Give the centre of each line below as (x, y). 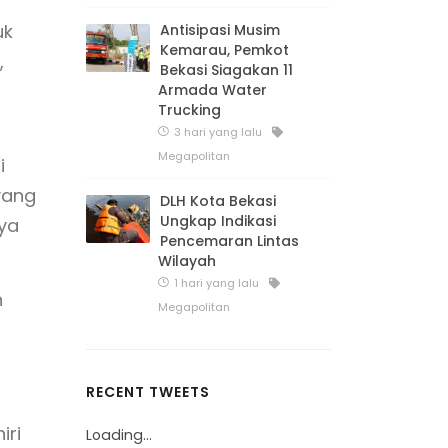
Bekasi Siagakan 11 (226, 69)
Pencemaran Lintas (229, 240)
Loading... (119, 434)
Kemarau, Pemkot (224, 49)
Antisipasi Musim (220, 29)
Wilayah (187, 260)
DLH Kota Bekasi (218, 200)
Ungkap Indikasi (218, 220)
